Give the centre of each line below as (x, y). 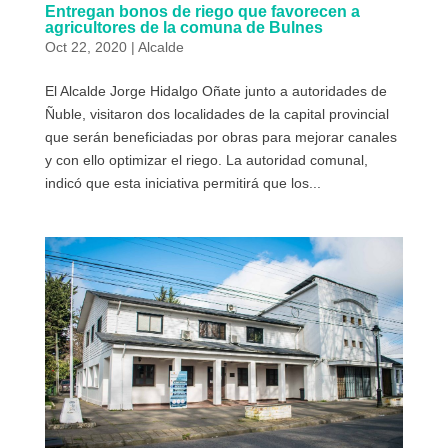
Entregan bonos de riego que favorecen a (202, 11)
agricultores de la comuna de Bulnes (183, 27)
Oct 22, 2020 (85, 46)
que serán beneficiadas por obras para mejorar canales (220, 136)
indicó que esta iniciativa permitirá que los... (182, 182)
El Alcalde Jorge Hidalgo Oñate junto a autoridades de (215, 90)
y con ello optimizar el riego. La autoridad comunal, (206, 159)
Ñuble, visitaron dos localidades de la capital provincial (216, 113)
